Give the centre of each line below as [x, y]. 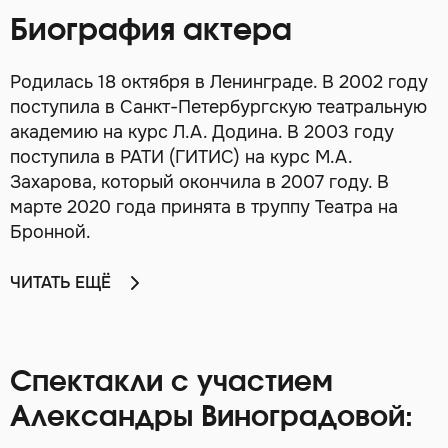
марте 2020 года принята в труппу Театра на [204, 207]
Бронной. [50, 232]
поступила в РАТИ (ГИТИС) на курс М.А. [181, 157]
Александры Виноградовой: [211, 418]
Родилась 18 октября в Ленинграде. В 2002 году [219, 82]
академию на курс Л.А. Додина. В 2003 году [202, 132]
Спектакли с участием [171, 383]
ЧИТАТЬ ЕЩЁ [60, 282]
